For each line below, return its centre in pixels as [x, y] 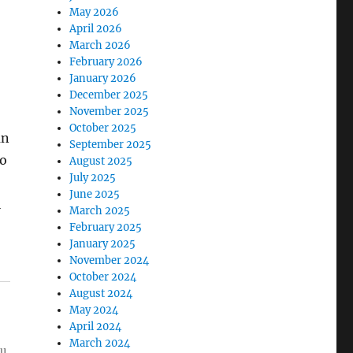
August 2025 [101, 161]
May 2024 [94, 310]
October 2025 [103, 128]
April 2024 [96, 327]
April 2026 [96, 29]
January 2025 [103, 244]
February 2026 [106, 62]
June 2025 [95, 194]
